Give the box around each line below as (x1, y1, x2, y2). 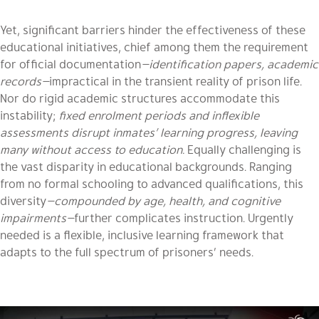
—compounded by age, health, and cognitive (46, 192, 281, 210)
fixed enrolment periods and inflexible (58, 106, 259, 125)
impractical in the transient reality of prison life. (49, 72, 302, 90)
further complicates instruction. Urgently (74, 209, 293, 227)
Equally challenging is (187, 140, 301, 159)
